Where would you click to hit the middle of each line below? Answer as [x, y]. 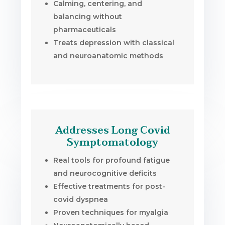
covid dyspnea [81, 199]
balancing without [88, 16]
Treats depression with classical [114, 42]
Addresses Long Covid [113, 130]
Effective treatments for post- [109, 186]
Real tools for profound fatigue [112, 160]
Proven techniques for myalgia [111, 212]
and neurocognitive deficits [105, 173]
